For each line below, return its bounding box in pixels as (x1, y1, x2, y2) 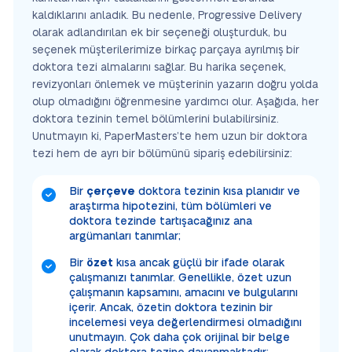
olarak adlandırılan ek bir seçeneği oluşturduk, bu (32, 27, 287, 38)
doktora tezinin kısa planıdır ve (135, 185, 300, 197)
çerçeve (86, 185, 135, 197)
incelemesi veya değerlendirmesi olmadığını (69, 317, 302, 328)
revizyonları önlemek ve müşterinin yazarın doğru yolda (32, 79, 318, 90)
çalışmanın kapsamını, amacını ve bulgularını (69, 287, 298, 299)
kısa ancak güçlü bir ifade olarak (113, 257, 284, 269)
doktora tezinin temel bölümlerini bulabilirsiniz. (32, 113, 279, 125)
